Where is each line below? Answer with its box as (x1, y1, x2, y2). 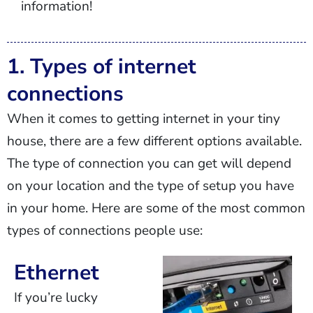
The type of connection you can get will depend (7, 154, 291, 173)
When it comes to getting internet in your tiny (7, 110, 280, 128)
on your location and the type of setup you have (7, 177, 294, 195)
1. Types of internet (7, 52, 196, 81)
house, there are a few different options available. (7, 132, 302, 150)
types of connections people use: (7, 221, 203, 240)
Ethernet (14, 259, 99, 287)
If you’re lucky (14, 289, 98, 307)
